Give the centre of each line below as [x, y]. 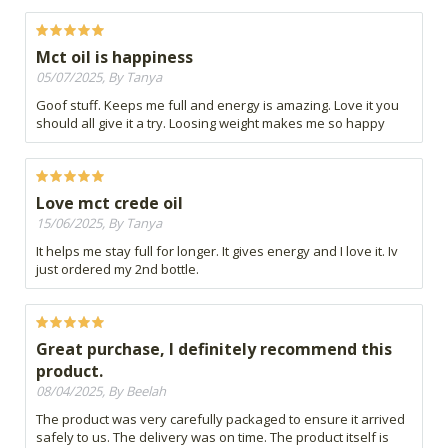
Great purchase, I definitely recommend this [214, 349]
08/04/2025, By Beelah [101, 391]
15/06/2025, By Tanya [99, 223]
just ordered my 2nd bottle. [117, 269]
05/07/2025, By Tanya [99, 77]
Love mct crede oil [109, 203]
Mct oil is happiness [114, 57]
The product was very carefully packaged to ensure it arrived [220, 419]
